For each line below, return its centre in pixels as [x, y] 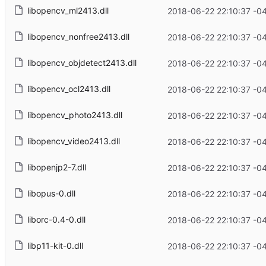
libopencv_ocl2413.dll [69, 89]
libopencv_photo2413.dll [75, 115]
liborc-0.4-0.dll [56, 220]
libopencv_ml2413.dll [68, 11]
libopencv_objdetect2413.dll [82, 63]
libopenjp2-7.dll [56, 167]
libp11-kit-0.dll [55, 246]
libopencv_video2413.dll [73, 141]
